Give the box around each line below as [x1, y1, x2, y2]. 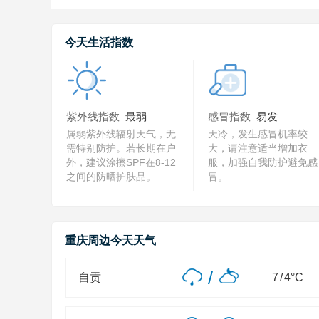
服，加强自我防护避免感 [208, 157, 318, 168]
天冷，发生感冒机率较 [208, 128, 308, 140]
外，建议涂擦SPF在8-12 [66, 157, 176, 168]
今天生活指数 [65, 36, 133, 48]
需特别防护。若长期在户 [66, 142, 176, 154]
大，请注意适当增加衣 [208, 142, 308, 154]
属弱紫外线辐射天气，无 [66, 128, 176, 140]
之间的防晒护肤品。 [66, 171, 156, 182]
